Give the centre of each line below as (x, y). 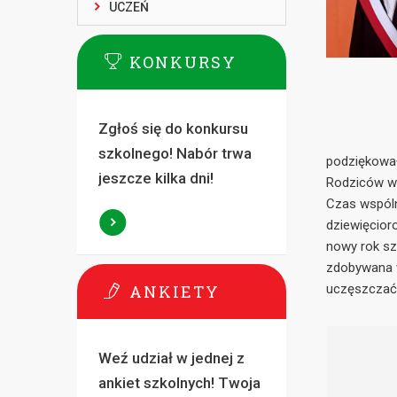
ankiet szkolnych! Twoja (179, 383)
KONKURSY (183, 62)
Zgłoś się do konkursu (173, 128)
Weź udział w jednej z (171, 358)
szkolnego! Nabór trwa (175, 153)
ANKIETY (175, 292)
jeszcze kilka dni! (156, 178)
